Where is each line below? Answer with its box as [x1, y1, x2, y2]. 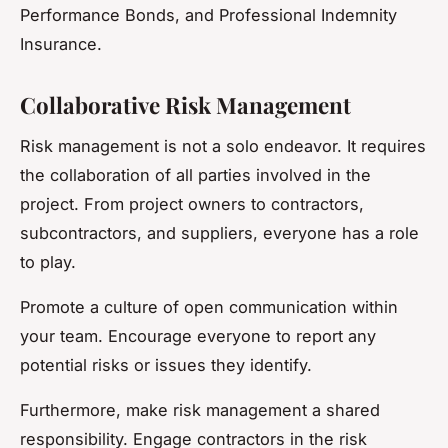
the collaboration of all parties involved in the [20, 165, 371, 186]
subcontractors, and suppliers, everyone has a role [20, 223, 419, 244]
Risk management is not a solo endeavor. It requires [20, 136, 426, 157]
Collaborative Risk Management [20, 90, 351, 121]
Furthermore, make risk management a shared [20, 400, 380, 421]
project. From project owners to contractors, [20, 194, 364, 215]
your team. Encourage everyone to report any [20, 326, 376, 347]
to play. [20, 252, 76, 273]
